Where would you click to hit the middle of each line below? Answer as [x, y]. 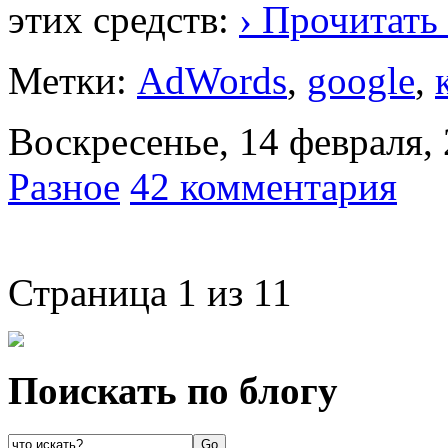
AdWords [212, 80]
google [361, 80]
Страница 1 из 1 [140, 292]
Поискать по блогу [173, 391]
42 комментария [263, 186]
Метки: [72, 80]
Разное [64, 186]
